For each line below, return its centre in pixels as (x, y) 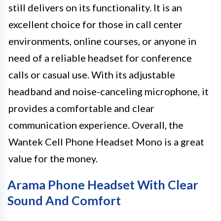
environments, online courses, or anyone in (102, 41)
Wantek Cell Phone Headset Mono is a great (106, 142)
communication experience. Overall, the (96, 125)
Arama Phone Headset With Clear (103, 184)
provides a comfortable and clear (81, 108)
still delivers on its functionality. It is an (95, 7)
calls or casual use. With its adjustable (92, 74)
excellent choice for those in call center (95, 24)
